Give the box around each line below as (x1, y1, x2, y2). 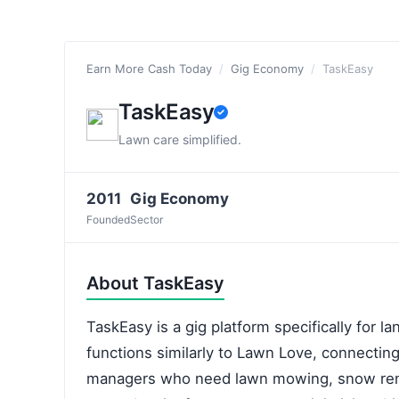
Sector (130, 213, 163, 226)
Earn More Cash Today (86, 61, 212, 76)
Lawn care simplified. (118, 132, 241, 147)
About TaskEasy (86, 273, 224, 294)
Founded (86, 213, 130, 226)
